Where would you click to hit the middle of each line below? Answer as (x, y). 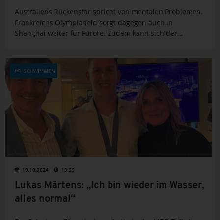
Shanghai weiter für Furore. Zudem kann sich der (96, 33)
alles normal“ (45, 200)
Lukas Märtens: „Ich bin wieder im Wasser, (110, 186)
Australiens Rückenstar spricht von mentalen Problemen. (109, 12)
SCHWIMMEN (39, 71)
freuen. (27, 55)
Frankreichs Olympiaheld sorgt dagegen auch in (94, 23)
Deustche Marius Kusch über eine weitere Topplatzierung (110, 44)
